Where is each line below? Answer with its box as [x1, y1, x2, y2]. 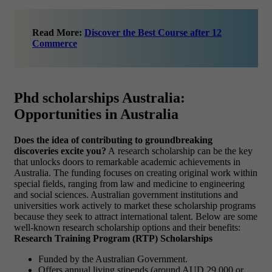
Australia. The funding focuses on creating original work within [14, 168, 257, 178]
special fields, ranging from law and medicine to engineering [14, 178, 245, 189]
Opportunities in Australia [14, 106, 178, 123]
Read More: [32, 27, 84, 38]
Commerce [32, 38, 77, 49]
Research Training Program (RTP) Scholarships [14, 233, 212, 244]
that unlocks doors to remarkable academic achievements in [14, 157, 240, 168]
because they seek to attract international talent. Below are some [14, 211, 257, 222]
